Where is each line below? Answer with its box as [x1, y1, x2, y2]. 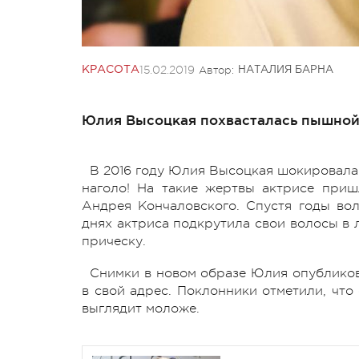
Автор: [199, 63, 234, 76]
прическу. [82, 233, 150, 248]
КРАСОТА [82, 64, 139, 75]
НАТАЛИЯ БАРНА [238, 65, 333, 75]
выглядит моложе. [82, 301, 200, 316]
